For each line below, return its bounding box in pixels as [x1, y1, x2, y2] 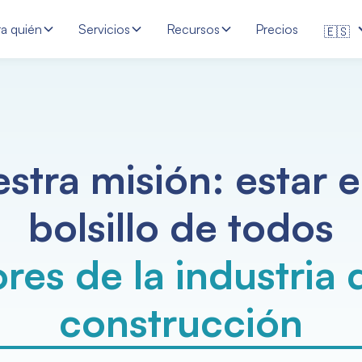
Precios [255, 20, 299, 37]
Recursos [166, 20, 220, 37]
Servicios [78, 20, 130, 37]
